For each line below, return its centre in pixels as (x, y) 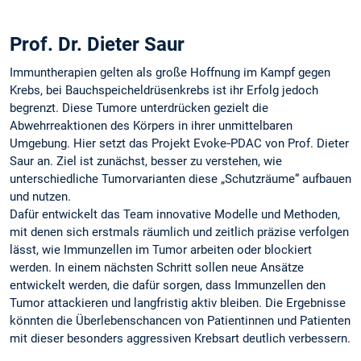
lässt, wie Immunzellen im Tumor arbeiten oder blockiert (161, 250)
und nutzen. (40, 197)
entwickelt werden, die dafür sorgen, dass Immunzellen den (168, 286)
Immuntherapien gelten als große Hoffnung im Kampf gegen (170, 73)
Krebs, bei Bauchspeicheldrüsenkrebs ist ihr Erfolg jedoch (164, 91)
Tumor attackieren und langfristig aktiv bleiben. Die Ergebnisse (178, 303)
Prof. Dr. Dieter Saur (97, 45)
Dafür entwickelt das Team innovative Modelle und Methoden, (175, 215)
